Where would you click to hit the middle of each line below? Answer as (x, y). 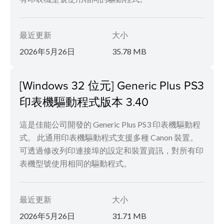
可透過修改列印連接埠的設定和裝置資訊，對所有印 (111, 150)
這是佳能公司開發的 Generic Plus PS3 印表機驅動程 (110, 124)
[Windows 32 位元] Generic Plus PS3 (112, 85)
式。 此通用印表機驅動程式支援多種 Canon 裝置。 (109, 137)
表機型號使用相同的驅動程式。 (75, 163)
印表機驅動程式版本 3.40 (84, 101)
